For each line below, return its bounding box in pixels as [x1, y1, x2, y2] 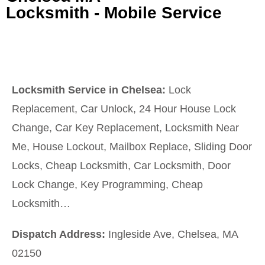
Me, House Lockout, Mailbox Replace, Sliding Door [12, 141, 252, 153]
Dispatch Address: [12, 228, 105, 241]
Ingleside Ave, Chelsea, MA [105, 228, 238, 241]
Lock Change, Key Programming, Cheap [12, 179, 203, 191]
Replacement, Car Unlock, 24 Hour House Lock [12, 103, 236, 115]
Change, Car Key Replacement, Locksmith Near [12, 122, 239, 134]
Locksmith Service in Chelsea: [12, 84, 166, 96]
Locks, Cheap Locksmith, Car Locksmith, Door [12, 160, 231, 172]
